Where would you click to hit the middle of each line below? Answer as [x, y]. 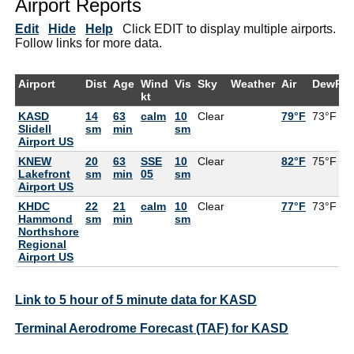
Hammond [45, 218]
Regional [42, 244]
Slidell [35, 128]
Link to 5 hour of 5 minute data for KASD [136, 299]
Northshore [49, 231]
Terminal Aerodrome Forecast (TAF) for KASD [152, 328]
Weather [253, 83]
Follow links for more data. [88, 43]
